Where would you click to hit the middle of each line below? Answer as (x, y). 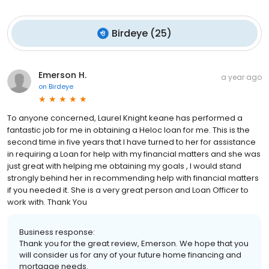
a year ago (241, 77)
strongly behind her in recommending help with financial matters (133, 178)
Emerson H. (62, 75)
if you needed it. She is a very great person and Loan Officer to (128, 190)
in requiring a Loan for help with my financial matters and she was (134, 154)
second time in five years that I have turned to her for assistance (131, 142)
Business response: (57, 232)
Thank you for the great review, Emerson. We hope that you (134, 243)
